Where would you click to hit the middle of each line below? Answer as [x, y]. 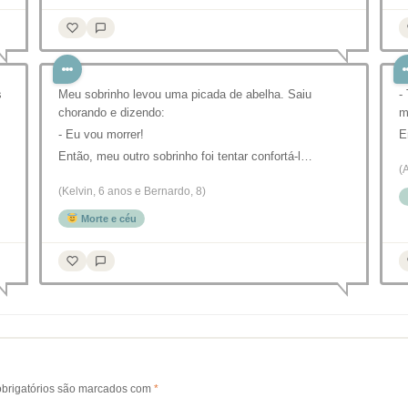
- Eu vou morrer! [101, 135]
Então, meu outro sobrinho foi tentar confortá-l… [185, 157]
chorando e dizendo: [112, 113]
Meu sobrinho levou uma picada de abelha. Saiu [185, 95]
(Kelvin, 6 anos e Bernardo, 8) [132, 192]
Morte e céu [107, 219]
